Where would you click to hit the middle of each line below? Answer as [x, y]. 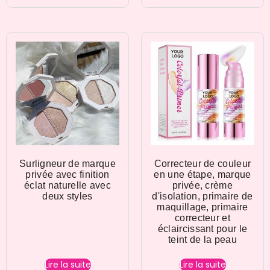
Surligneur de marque [67, 164]
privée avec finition [67, 175]
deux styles [67, 196]
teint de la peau [202, 240]
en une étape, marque [202, 175]
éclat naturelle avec [67, 186]
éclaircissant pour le [202, 229]
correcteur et [202, 218]
